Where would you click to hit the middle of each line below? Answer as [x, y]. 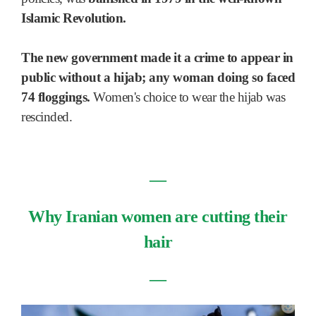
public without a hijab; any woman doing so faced [158, 78]
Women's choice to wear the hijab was [187, 97]
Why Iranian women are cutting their [158, 216]
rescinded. [47, 117]
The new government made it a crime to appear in [157, 58]
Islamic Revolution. [74, 18]
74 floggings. [56, 97]
